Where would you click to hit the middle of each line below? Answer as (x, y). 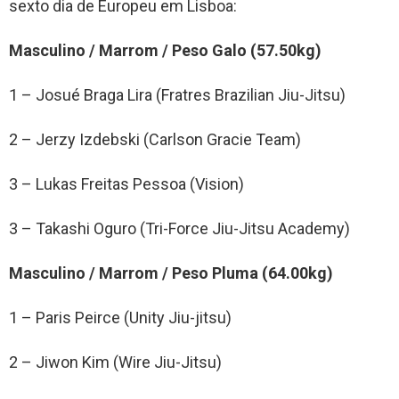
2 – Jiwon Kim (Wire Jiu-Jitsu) (115, 362)
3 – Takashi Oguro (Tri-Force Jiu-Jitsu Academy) (179, 228)
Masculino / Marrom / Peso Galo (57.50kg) (165, 50)
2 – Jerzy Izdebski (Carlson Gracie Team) (155, 139)
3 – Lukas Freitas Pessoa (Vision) (126, 183)
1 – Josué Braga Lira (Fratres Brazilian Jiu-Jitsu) (177, 94)
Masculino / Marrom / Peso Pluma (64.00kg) (171, 273)
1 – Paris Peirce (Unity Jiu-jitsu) (120, 317)
